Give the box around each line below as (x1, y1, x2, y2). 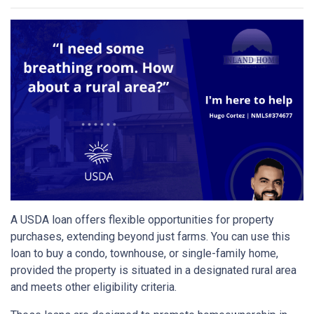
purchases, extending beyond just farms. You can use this (11, 230, 290, 244)
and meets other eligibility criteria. (11, 280, 177, 294)
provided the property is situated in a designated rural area (11, 264, 296, 278)
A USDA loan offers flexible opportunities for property (11, 213, 274, 227)
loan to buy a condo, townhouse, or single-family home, (11, 247, 278, 261)
